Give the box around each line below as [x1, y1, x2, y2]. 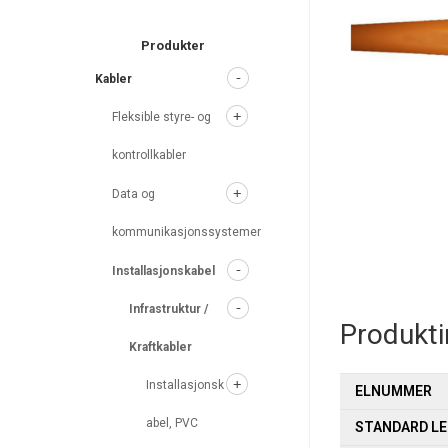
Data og [112, 187, 156, 201]
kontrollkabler [112, 148, 187, 162]
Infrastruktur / [129, 302, 209, 316]
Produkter [141, 38, 206, 53]
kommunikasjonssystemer [112, 225, 262, 239]
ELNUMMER [355, 383, 433, 399]
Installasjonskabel [112, 264, 216, 278]
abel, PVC [146, 416, 199, 430]
